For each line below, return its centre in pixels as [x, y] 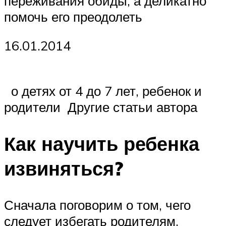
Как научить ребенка [102, 143]
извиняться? [64, 168]
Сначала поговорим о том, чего [97, 205]
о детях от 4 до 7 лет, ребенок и [103, 91]
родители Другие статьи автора [101, 107]
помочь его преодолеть [73, 16]
